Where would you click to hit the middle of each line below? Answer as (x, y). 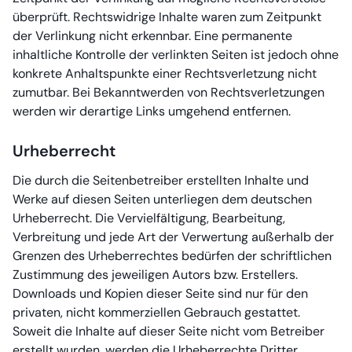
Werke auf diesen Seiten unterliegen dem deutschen (162, 199)
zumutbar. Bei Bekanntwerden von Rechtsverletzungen (169, 92)
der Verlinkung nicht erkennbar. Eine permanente (152, 36)
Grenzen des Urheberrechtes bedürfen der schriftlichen (172, 256)
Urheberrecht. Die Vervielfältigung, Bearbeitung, (149, 218)
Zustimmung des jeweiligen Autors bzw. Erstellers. (155, 275)
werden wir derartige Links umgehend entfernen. (152, 111)
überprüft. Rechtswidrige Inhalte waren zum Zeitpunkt (167, 17)
